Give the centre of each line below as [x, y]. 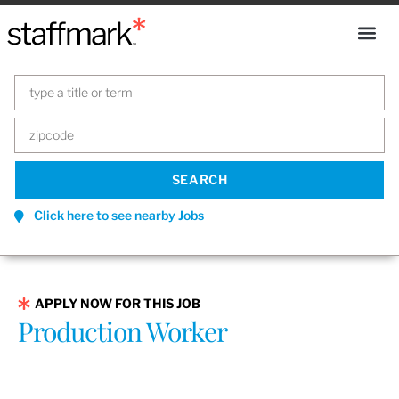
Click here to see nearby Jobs [119, 215]
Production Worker [122, 331]
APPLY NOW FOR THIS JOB [118, 303]
